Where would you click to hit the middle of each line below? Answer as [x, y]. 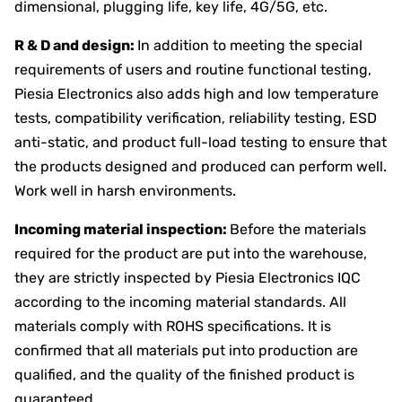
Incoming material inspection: [122, 229]
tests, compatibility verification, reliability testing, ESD [196, 118]
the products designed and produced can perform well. [201, 166]
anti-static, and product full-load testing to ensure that [201, 142]
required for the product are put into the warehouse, [191, 253]
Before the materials [298, 229]
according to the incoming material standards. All [180, 301]
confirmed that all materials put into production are [186, 350]
